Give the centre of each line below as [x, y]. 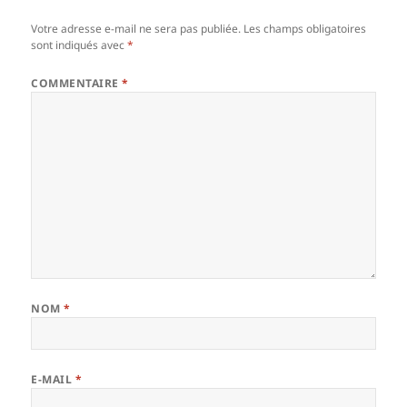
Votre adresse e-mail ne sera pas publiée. [136, 28]
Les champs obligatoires [305, 28]
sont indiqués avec [79, 45]
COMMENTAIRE [77, 83]
